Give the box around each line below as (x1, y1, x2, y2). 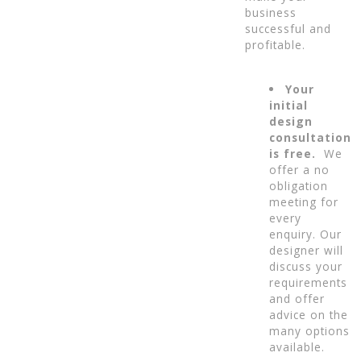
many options (269, 323, 350, 339)
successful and (245, 21, 331, 37)
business (245, 5, 297, 21)
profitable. (245, 37, 305, 53)
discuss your (269, 259, 342, 275)
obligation (269, 178, 328, 194)
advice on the (269, 307, 348, 323)
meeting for (269, 194, 338, 210)
